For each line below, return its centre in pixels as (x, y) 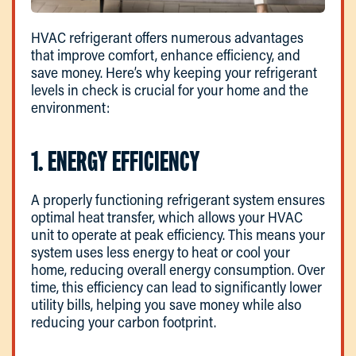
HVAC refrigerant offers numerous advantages (167, 37)
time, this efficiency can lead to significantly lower (176, 286)
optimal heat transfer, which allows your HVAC (167, 217)
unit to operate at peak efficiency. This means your (178, 234)
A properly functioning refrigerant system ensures (178, 199)
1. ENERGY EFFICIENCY (116, 161)
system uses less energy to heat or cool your (161, 252)
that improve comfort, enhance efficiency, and (166, 54)
